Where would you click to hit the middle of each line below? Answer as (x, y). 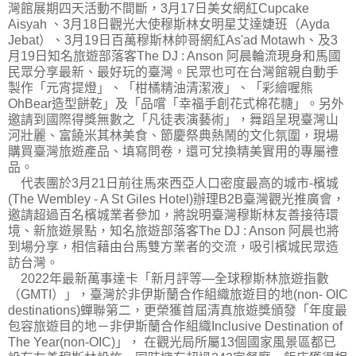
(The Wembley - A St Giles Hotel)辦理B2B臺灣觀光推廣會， (176, 199)
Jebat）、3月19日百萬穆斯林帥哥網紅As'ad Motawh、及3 (173, 40)
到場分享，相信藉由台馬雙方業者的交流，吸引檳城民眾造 (173, 246)
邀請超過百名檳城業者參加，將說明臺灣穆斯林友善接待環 (173, 215)
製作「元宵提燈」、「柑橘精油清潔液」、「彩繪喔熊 (161, 87)
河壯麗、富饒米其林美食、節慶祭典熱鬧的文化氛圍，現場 (173, 135)
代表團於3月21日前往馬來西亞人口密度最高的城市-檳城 (173, 183)
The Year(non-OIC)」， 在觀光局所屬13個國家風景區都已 (172, 342)
